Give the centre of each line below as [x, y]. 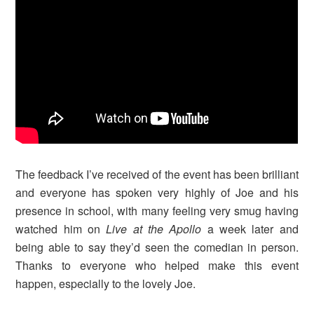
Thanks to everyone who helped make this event [157, 266]
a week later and [253, 229]
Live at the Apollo [157, 229]
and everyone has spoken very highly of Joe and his [157, 193]
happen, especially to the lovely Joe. [106, 284]
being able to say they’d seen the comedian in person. [157, 247]
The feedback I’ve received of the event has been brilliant [157, 175]
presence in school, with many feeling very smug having [157, 211]
